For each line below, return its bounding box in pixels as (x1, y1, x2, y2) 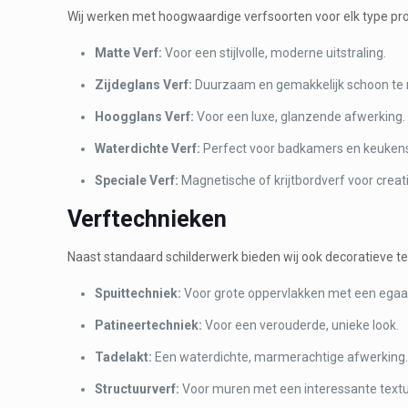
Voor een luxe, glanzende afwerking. (194, 108, 406, 124)
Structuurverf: (95, 381, 180, 396)
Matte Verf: (95, 45, 163, 60)
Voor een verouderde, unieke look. (202, 317, 400, 332)
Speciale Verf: (95, 172, 179, 188)
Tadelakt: (95, 349, 153, 364)
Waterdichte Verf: (95, 140, 201, 156)
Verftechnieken (67, 205, 228, 232)
